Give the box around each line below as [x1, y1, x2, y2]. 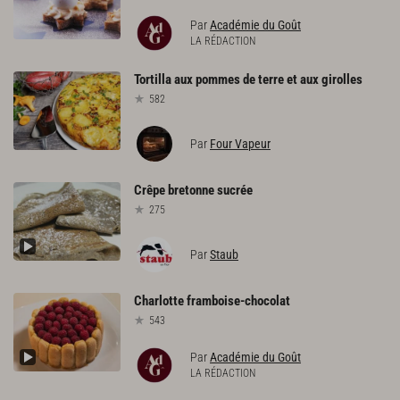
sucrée [217, 181, 253, 198]
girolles [321, 71, 362, 88]
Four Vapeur [210, 136, 271, 151]
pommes [196, 71, 240, 88]
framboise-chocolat [187, 292, 290, 309]
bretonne [168, 181, 214, 198]
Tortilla [134, 71, 171, 88]
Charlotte [134, 292, 184, 309]
